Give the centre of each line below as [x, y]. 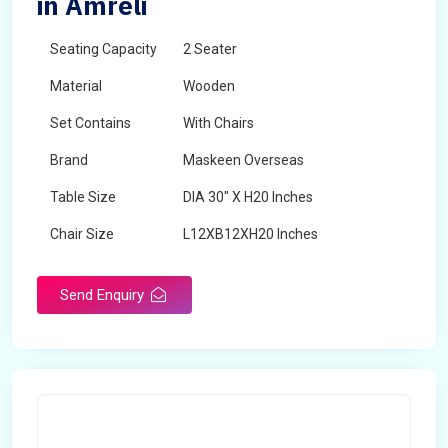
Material [76, 86]
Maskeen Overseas [243, 160]
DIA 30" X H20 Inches [248, 197]
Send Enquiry [104, 295]
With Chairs [218, 123]
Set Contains [90, 123]
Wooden [209, 86]
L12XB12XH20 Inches [250, 234]
